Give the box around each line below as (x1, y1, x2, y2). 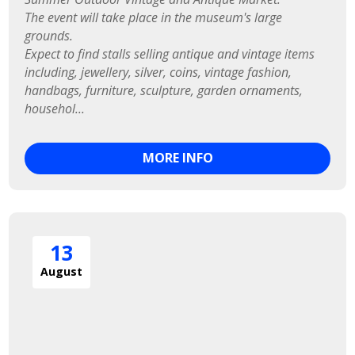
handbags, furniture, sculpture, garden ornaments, (25, 81, 307, 99)
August (40, 264, 83, 280)
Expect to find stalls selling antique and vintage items (25, 44, 319, 63)
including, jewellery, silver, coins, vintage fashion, (25, 63, 296, 81)
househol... (25, 99, 86, 117)
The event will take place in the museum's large (25, 8, 286, 26)
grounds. (25, 26, 74, 44)
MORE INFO (142, 149, 213, 167)
